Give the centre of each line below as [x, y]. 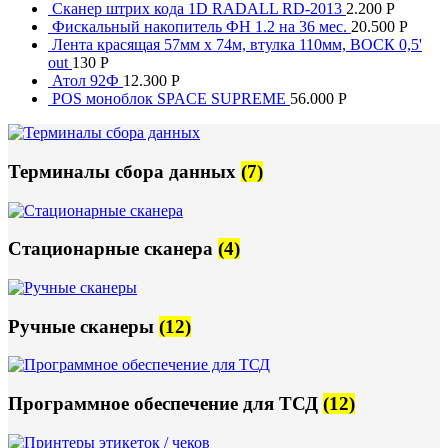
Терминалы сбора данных [124, 171]
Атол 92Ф [87, 81]
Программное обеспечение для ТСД [165, 404]
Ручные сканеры [83, 326]
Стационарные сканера [113, 249]
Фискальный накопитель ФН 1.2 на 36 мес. [201, 27]
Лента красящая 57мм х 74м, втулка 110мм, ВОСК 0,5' [237, 45]
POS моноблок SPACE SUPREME [171, 99]
